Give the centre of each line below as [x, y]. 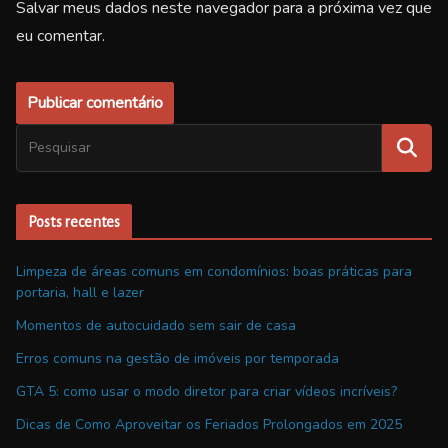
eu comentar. [60, 35]
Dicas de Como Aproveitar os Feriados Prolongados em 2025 [209, 424]
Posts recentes [74, 221]
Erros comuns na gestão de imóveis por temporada [177, 358]
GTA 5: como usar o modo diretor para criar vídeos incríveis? [206, 391]
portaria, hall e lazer [80, 292]
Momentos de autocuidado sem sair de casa [156, 325]
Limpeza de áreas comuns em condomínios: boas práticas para [214, 271]
